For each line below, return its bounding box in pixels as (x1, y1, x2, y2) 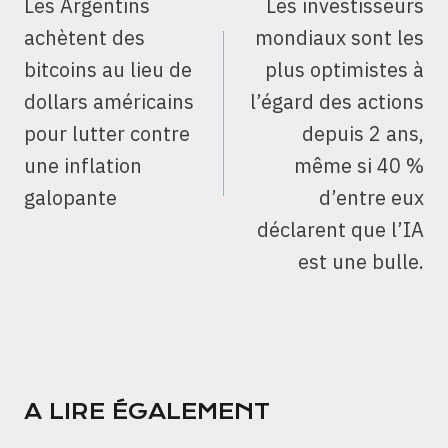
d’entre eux (319, 184, 424, 212)
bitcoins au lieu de (24, 56, 192, 84)
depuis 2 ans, (302, 120, 424, 148)
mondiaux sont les (255, 24, 424, 52)
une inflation (24, 152, 142, 180)
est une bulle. (298, 248, 424, 276)
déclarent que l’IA (257, 216, 424, 244)
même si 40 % (294, 152, 424, 180)
